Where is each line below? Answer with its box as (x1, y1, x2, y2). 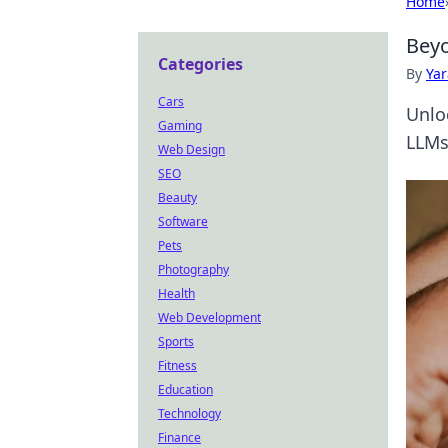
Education (158, 381, 213, 398)
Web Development (158, 309, 261, 326)
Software (158, 213, 208, 230)
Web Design (158, 141, 225, 158)
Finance (158, 429, 201, 446)
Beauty (158, 189, 197, 206)
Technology (158, 405, 221, 422)
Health (158, 285, 195, 302)
